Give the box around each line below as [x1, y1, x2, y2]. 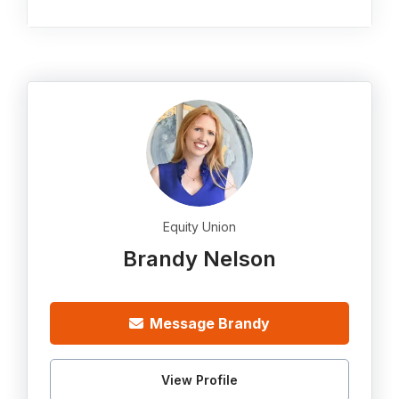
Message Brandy [150, 314, 270, 332]
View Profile [161, 372, 238, 387]
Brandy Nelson [123, 246, 276, 272]
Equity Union [163, 219, 236, 234]
